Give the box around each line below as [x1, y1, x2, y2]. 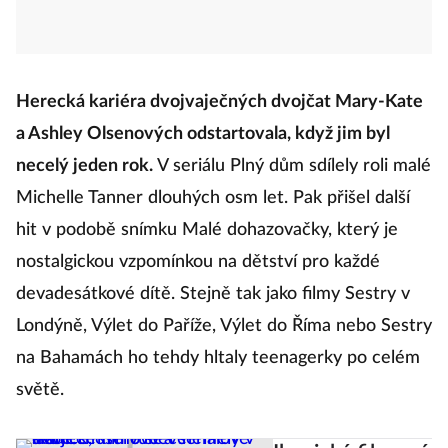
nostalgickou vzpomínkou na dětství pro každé [16, 253, 380, 271]
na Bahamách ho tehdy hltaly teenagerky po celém [16, 349, 420, 367]
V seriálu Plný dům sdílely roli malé [153, 157, 431, 175]
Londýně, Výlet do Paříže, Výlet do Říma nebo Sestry [16, 317, 432, 335]
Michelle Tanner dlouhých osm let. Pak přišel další [16, 189, 410, 207]
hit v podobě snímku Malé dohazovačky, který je [16, 221, 398, 239]
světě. [16, 381, 64, 399]
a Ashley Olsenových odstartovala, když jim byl [16, 125, 390, 143]
